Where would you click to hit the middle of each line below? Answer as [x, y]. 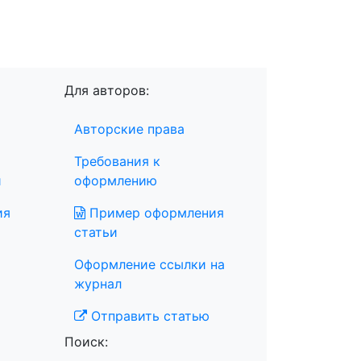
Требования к [117, 162]
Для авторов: [107, 91]
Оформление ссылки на [149, 265]
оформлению [116, 181]
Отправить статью [148, 316]
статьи [96, 232]
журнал [98, 284]
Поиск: [86, 342]
